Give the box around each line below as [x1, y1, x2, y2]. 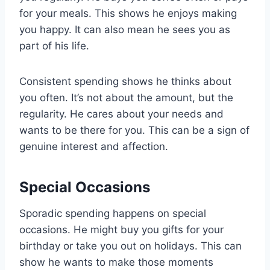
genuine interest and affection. [19, 140, 168, 153]
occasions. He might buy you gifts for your [19, 224, 224, 236]
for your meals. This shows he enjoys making [19, 7, 237, 20]
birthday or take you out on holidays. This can [19, 240, 242, 253]
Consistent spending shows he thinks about [19, 75, 231, 88]
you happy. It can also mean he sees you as [19, 24, 230, 36]
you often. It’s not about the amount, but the [19, 92, 233, 104]
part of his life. [19, 40, 89, 52]
